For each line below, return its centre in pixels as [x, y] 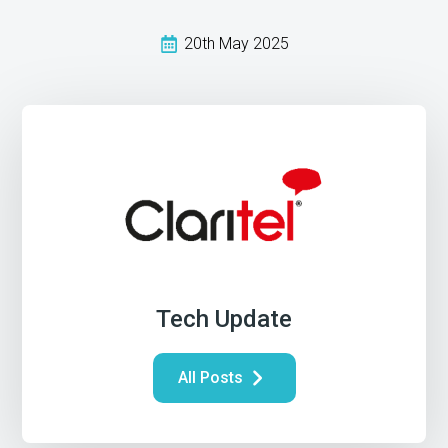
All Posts [210, 378]
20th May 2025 [236, 44]
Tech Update [224, 319]
